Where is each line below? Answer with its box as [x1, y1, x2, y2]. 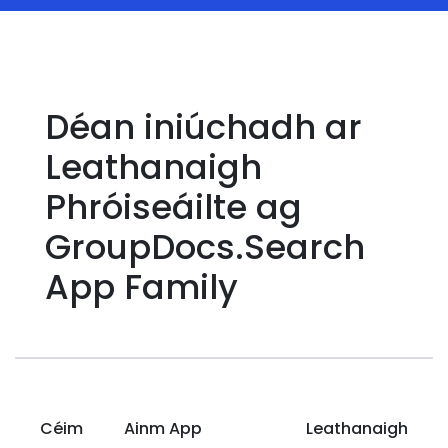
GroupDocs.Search [45, 223, 365, 271]
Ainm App [124, 417, 203, 440]
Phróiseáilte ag [45, 183, 302, 231]
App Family [45, 263, 238, 311]
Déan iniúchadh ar [45, 103, 362, 151]
